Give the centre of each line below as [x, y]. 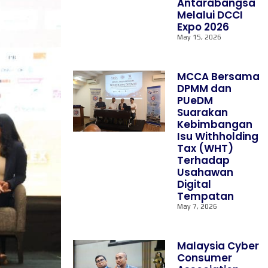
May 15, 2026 [200, 37]
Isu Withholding [218, 136]
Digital [194, 184]
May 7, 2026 [197, 206]
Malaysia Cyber [218, 246]
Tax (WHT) [205, 148]
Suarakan [203, 112]
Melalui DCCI [210, 15]
